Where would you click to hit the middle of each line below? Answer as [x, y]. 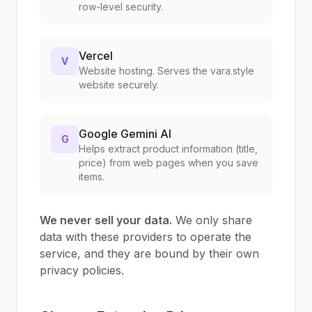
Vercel [96, 56]
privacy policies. [82, 270]
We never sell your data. [106, 220]
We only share [212, 220]
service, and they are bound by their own [149, 253]
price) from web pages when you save [169, 163]
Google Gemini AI [125, 134]
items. [92, 177]
